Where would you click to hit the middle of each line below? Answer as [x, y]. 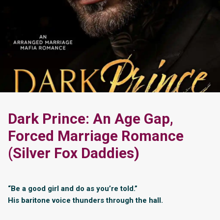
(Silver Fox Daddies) [74, 153]
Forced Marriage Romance [96, 136]
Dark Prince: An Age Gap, [91, 119]
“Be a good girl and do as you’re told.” [73, 188]
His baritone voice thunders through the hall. [85, 200]
